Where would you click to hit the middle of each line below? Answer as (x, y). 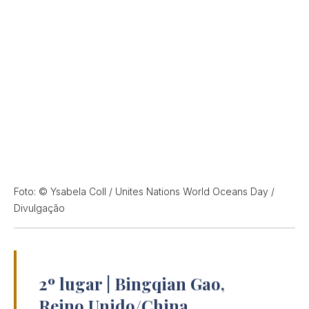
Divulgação (39, 208)
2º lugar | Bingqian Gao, (132, 284)
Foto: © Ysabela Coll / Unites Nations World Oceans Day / (144, 192)
